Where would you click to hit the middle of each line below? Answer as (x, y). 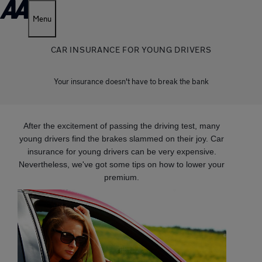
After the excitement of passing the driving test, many (122, 126)
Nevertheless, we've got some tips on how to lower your (122, 164)
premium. (122, 177)
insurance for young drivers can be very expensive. (122, 151)
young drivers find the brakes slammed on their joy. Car (122, 139)
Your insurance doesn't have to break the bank (131, 81)
